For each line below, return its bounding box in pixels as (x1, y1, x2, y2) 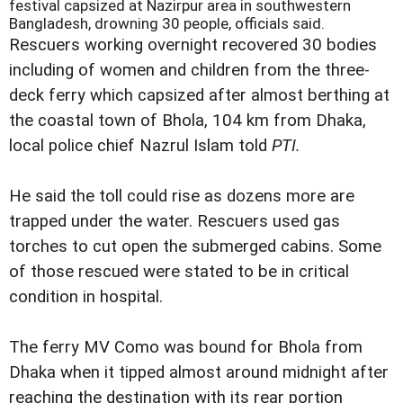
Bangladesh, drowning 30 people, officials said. (9, 14, 325, 32)
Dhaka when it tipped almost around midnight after (9, 363, 389, 383)
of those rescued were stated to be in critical (9, 262, 349, 282)
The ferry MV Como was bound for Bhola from (9, 337, 363, 358)
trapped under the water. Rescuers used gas (9, 211, 340, 232)
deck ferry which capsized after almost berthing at (9, 85, 390, 105)
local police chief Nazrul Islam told (9, 136, 272, 156)
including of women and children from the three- (9, 60, 370, 80)
